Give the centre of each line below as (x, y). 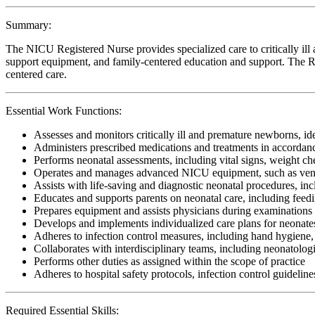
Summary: (28, 25)
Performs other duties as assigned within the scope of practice (169, 261)
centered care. (36, 74)
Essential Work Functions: (64, 110)
